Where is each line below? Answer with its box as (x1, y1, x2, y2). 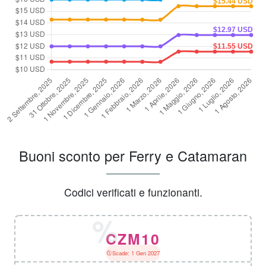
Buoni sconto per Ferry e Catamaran (19, 145, 247, 166)
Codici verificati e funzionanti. (64, 185, 202, 200)
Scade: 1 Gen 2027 (112, 249, 160, 258)
